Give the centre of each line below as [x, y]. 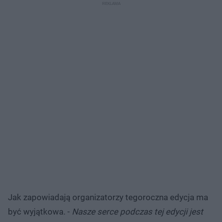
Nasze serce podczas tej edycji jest [138, 211]
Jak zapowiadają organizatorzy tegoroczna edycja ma [108, 197]
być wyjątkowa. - [40, 211]
